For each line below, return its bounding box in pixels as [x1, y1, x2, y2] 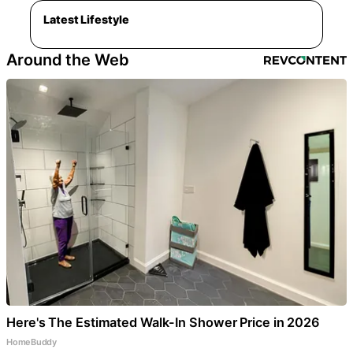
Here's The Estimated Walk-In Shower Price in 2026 [6, 314, 321, 330]
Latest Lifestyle [43, 12, 129, 26]
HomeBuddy [6, 336, 58, 347]
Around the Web [6, 50, 129, 69]
